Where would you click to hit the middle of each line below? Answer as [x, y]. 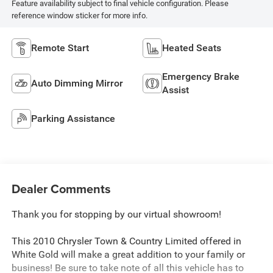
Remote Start [60, 48]
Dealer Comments [61, 188]
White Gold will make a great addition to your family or [128, 254]
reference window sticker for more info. [79, 15]
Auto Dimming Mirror [77, 83]
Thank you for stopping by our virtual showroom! [116, 214]
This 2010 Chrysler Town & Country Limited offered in [126, 241]
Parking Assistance [73, 119]
